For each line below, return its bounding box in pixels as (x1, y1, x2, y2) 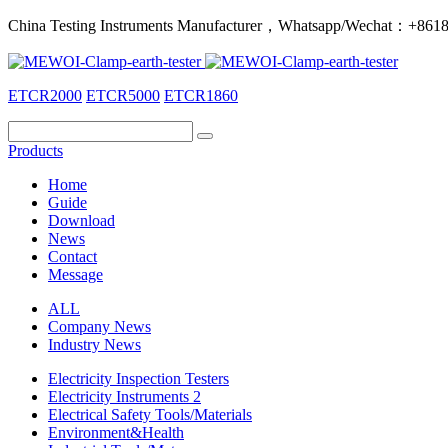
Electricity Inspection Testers (48, 370, 229, 387)
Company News (48, 318, 151, 335)
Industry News (48, 336, 141, 353)
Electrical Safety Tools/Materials (48, 406, 252, 423)
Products (8, 142, 63, 159)
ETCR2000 (8, 87, 82, 104)
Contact (48, 248, 97, 265)
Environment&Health (48, 424, 184, 441)
